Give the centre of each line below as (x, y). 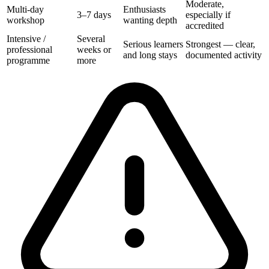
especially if (208, 14)
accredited (205, 25)
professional (29, 49)
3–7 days (94, 14)
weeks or (94, 49)
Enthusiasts (144, 9)
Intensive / (26, 38)
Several (91, 38)
